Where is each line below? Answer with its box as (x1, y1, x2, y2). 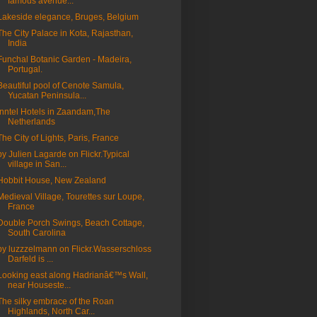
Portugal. (7, 64, 42, 74)
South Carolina (7, 228, 66, 238)
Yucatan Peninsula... (7, 91, 86, 100)
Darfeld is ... (7, 254, 53, 264)
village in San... (7, 159, 67, 169)
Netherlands (7, 117, 55, 127)
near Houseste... (7, 280, 71, 290)
